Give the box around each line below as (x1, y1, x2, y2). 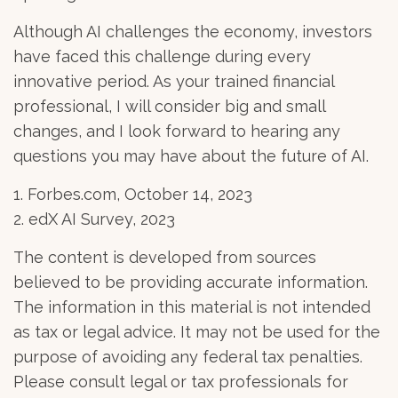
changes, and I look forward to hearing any (13, 121, 340, 140)
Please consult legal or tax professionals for (13, 371, 348, 391)
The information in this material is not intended (13, 297, 370, 316)
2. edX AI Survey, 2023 (13, 209, 175, 228)
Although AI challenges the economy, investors (13, 21, 372, 41)
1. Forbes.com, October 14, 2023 (13, 184, 252, 203)
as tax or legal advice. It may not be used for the (13, 322, 380, 341)
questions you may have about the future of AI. (13, 146, 369, 165)
